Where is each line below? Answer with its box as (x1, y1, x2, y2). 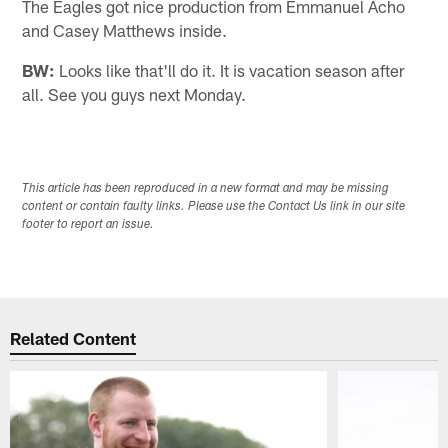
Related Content (10, 327, 137, 348)
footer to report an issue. (22, 219, 155, 232)
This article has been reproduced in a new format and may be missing (22, 183, 390, 196)
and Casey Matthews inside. (22, 19, 228, 40)
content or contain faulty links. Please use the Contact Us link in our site (22, 201, 406, 214)
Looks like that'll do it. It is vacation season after (55, 59, 405, 80)
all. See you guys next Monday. (22, 83, 247, 104)
